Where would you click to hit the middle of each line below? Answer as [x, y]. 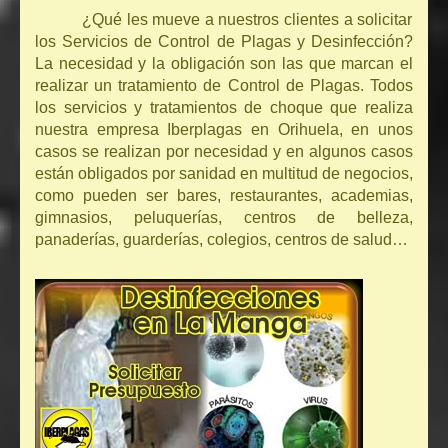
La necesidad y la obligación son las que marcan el [224, 64]
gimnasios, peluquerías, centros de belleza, [224, 218]
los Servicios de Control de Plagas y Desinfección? [224, 42]
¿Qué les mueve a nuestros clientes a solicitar [247, 20]
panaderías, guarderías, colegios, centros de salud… [221, 240]
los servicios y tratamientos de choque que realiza [224, 108]
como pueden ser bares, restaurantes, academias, [224, 196]
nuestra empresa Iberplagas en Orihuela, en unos [224, 130]
